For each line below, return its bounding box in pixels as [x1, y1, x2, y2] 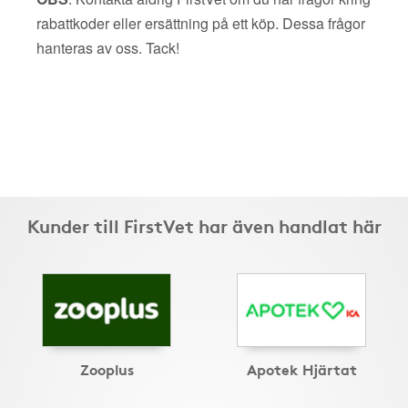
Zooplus [79, 358, 134, 380]
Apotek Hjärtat [246, 358, 357, 380]
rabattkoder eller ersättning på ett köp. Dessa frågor [36, 13, 365, 34]
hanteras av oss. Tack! [36, 37, 179, 58]
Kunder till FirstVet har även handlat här [26, 212, 382, 238]
